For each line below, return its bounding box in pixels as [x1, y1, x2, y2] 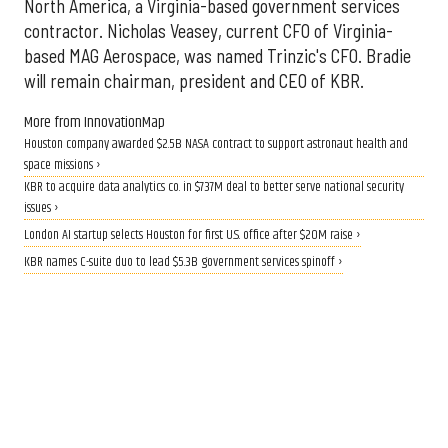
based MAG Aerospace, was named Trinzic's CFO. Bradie [24, 44, 411, 67]
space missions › [24, 155, 101, 177]
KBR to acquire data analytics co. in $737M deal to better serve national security [24, 177, 404, 199]
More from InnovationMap [24, 110, 165, 136]
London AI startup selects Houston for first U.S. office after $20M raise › [24, 225, 361, 247]
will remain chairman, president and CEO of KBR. [24, 69, 364, 92]
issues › [24, 198, 59, 220]
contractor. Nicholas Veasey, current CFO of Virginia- [24, 19, 393, 42]
